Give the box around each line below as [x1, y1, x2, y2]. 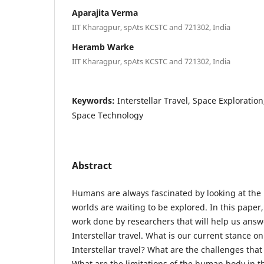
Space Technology [72, 109, 143, 121]
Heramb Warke [72, 41, 134, 52]
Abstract [72, 159, 112, 172]
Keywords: [72, 94, 117, 106]
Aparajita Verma [72, 6, 138, 18]
